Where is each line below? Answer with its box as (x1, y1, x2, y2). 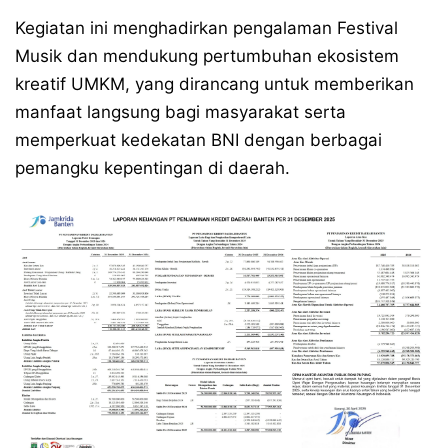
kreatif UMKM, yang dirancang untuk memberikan (15, 74, 414, 94)
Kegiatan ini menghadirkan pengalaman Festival (15, 18, 398, 38)
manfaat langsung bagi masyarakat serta (15, 102, 346, 122)
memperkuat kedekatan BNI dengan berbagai (15, 130, 382, 150)
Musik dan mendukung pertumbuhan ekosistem (15, 46, 399, 66)
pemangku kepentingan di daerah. (15, 158, 290, 178)
